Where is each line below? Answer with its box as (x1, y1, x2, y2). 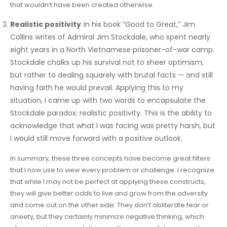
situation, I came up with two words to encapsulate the (10, 95, 206, 105)
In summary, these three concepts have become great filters (10, 154, 210, 163)
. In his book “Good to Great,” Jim (81, 19, 195, 29)
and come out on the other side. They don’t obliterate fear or (10, 200, 209, 210)
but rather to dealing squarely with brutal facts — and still (10, 70, 213, 80)
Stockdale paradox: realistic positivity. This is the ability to (10, 108, 212, 118)
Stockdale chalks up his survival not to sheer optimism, (10, 57, 204, 67)
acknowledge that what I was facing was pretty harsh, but (10, 121, 215, 131)
